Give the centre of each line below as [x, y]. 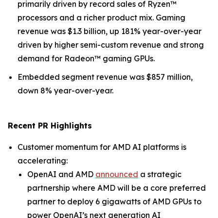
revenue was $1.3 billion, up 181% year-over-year [109, 31]
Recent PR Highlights [50, 126]
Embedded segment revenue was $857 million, [105, 77]
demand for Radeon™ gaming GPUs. [86, 58]
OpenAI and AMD [61, 174]
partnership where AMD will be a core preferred [117, 188]
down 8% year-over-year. [65, 91]
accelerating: [43, 161]
